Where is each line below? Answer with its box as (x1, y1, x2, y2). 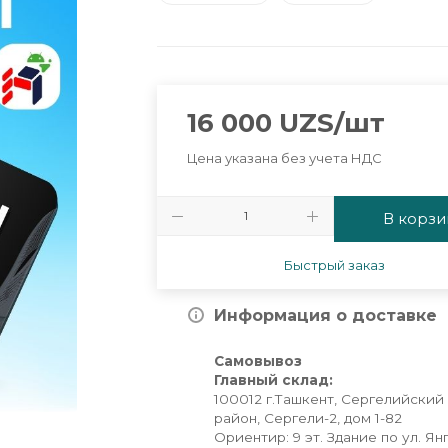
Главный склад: (214, 371, 334, 388)
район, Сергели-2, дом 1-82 (214, 409, 403, 426)
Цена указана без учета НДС (187, 150, 383, 166)
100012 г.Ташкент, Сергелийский (214, 390, 445, 407)
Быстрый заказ (283, 257, 385, 273)
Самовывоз (214, 352, 303, 369)
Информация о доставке (214, 306, 438, 325)
